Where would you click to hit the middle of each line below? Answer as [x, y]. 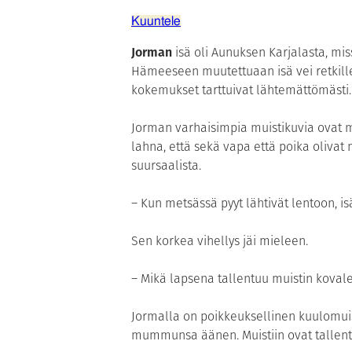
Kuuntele [156, 22]
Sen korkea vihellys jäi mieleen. [220, 241]
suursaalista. [166, 166]
